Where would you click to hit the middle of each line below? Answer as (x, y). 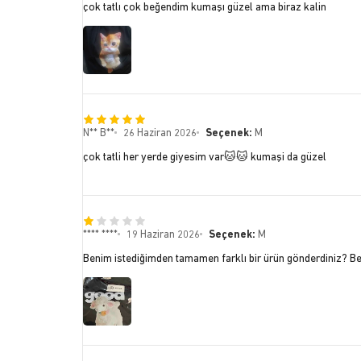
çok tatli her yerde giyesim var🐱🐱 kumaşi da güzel (204, 158)
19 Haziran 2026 (163, 235)
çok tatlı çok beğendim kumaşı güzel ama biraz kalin (204, 8)
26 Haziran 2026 (160, 134)
